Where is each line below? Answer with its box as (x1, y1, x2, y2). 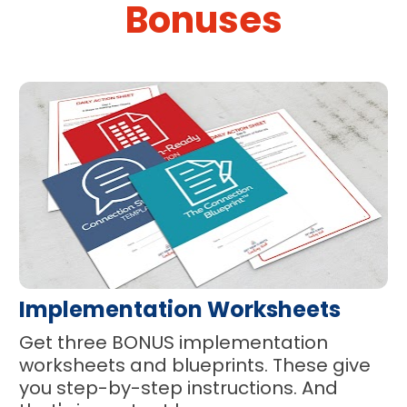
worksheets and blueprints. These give (19, 352, 372, 378)
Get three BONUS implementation (19, 329, 329, 355)
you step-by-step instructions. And (19, 374, 339, 401)
